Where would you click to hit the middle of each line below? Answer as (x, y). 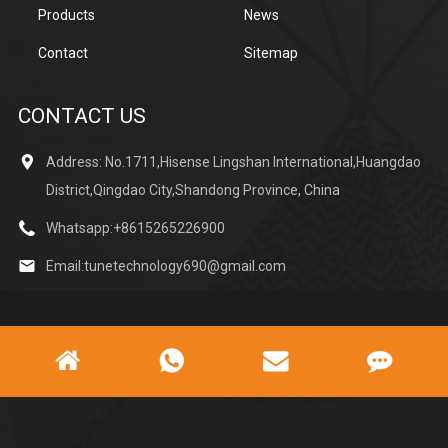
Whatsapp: (79, 228)
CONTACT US (81, 116)
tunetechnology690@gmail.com (184, 266)
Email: (64, 266)
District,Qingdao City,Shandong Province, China (192, 190)
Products (66, 15)
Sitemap (271, 53)
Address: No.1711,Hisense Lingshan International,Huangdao (233, 162)
